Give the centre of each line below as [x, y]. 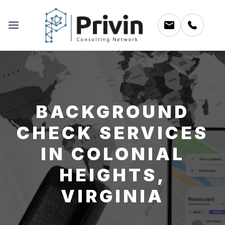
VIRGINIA [113, 196]
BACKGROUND [113, 111]
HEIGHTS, [113, 175]
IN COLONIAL [113, 153]
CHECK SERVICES [113, 132]
